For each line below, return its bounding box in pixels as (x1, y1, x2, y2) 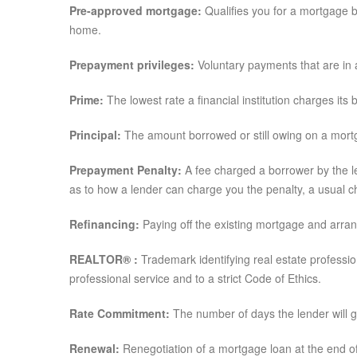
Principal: (69, 127, 124, 143)
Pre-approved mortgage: (69, 2, 205, 18)
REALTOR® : (69, 251, 138, 267)
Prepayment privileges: (69, 57, 198, 73)
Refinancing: (69, 216, 143, 232)
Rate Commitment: (69, 305, 170, 321)
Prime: (69, 92, 104, 108)
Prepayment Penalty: (69, 162, 182, 178)
